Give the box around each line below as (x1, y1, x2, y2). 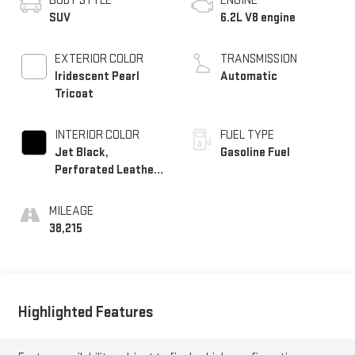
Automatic (220, 68, 277, 84)
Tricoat (54, 86, 94, 101)
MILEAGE (48, 203, 94, 219)
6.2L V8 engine (220, 10, 296, 25)
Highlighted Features (17, 302, 154, 322)
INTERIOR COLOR (54, 127, 139, 143)
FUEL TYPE (220, 127, 274, 143)
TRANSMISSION (220, 51, 297, 67)
